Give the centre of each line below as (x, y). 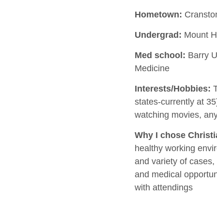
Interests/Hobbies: (172, 89)
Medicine (152, 68)
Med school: (160, 55)
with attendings (163, 187)
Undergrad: (158, 35)
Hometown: (158, 15)
